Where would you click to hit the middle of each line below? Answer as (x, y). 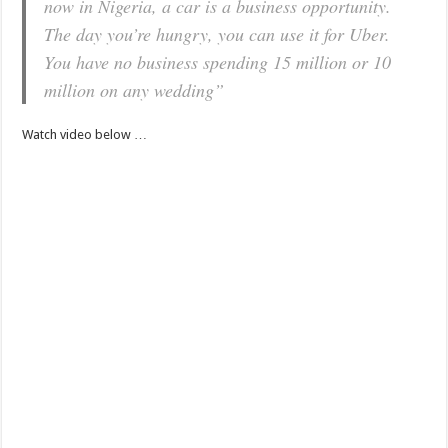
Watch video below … (85, 135)
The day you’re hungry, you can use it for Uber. (217, 34)
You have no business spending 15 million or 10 (218, 62)
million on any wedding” (134, 90)
